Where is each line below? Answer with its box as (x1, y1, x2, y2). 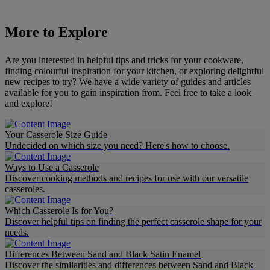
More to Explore (5, 24, 108, 40)
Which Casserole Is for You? (5, 205, 113, 216)
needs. (5, 227, 29, 237)
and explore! (5, 98, 52, 108)
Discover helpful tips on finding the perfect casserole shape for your (5, 216, 262, 227)
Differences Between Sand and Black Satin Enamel (5, 248, 201, 259)
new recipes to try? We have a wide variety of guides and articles (5, 76, 251, 87)
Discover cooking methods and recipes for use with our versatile (5, 172, 248, 183)
